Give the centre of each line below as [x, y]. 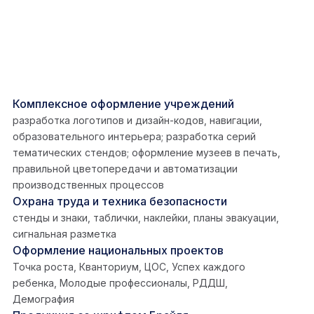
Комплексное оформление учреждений [123, 104]
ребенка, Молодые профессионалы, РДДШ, [120, 283]
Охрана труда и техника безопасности [120, 202]
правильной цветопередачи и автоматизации [125, 169]
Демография [43, 299]
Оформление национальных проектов [118, 251]
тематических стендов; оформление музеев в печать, [146, 153]
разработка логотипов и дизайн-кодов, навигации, [137, 121]
